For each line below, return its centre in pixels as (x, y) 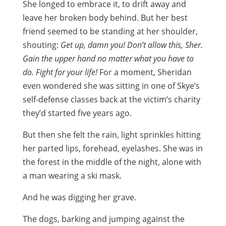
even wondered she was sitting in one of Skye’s (111, 86)
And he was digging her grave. (79, 197)
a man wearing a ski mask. (72, 176)
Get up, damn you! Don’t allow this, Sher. (131, 45)
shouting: (41, 45)
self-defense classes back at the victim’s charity (111, 99)
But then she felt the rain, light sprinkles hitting (111, 135)
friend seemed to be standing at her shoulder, (110, 31)
